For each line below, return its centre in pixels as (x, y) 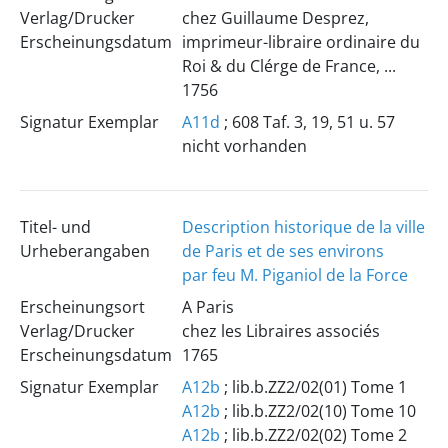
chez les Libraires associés (280, 331)
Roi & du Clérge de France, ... (288, 66)
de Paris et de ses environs (282, 251)
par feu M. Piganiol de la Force (294, 275)
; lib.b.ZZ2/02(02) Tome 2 (313, 435)
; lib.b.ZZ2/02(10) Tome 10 (317, 411)
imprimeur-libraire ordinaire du (300, 42)
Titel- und (55, 227)
